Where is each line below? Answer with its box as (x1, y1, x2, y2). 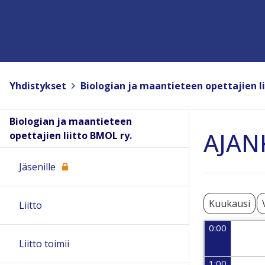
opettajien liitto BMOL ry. (9, 129, 132, 143)
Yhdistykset (9, 79, 66, 92)
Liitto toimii (19, 237, 69, 251)
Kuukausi (209, 197, 250, 211)
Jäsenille (19, 160, 56, 174)
